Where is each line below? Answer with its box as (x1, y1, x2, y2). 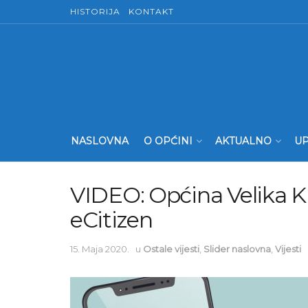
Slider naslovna (203, 243, 271, 254)
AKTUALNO (215, 135, 272, 147)
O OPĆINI (144, 135, 192, 147)
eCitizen (70, 206, 153, 233)
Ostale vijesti (143, 243, 199, 254)
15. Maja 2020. (70, 243, 129, 254)
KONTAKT (129, 6, 174, 16)
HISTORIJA (70, 6, 120, 16)
